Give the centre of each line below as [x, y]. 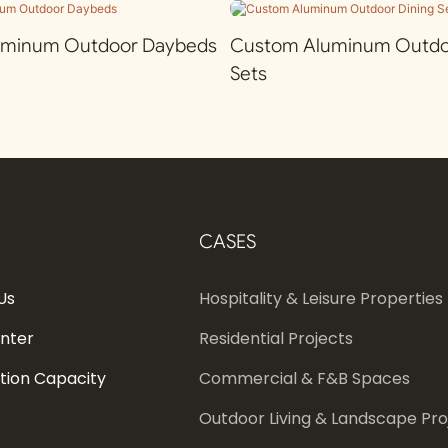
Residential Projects [275, 339]
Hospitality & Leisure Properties [320, 299]
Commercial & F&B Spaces [304, 379]
